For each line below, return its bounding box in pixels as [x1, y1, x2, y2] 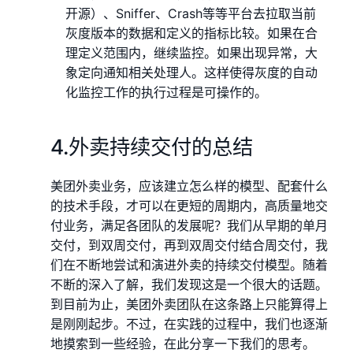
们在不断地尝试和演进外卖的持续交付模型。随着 [50, 256, 328, 273]
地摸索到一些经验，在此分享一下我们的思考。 [50, 335, 315, 351]
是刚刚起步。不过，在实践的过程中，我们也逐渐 [50, 315, 328, 332]
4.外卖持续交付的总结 [50, 133, 253, 159]
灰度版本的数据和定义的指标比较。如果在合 [65, 24, 318, 41]
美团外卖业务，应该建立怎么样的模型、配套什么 [50, 177, 328, 194]
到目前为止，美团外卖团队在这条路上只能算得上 [50, 295, 328, 312]
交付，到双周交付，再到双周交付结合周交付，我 [50, 236, 328, 253]
